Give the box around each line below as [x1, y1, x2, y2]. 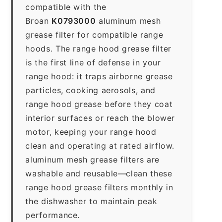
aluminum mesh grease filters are [25, 154, 160, 165]
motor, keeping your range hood [25, 126, 157, 137]
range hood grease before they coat [25, 99, 173, 109]
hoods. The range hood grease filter [25, 43, 171, 54]
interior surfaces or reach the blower [25, 112, 175, 123]
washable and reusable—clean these [25, 168, 172, 178]
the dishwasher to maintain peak [25, 196, 158, 206]
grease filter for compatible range [25, 29, 164, 40]
